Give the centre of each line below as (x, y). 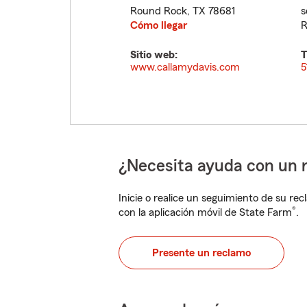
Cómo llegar (159, 25)
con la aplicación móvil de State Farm (205, 212)
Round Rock (159, 11)
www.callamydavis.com (185, 67)
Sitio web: (154, 55)
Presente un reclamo (201, 253)
